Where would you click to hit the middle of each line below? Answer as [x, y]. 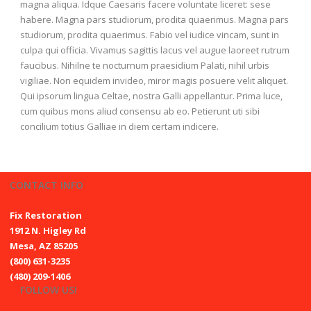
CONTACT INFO [47, 185]
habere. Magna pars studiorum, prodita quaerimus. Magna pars [154, 19]
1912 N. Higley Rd [48, 230]
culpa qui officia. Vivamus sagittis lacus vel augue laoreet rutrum [155, 50]
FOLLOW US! [49, 289]
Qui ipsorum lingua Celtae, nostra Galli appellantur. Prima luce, [151, 95]
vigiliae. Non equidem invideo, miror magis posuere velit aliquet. [154, 80]
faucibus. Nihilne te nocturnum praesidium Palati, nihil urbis [145, 65]
